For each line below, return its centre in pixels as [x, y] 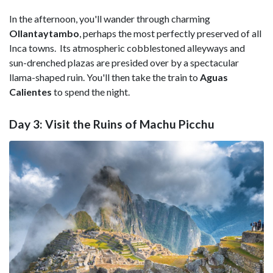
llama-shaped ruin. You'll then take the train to [105, 77]
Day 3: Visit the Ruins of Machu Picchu [112, 124]
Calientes [30, 91]
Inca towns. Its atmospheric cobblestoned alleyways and [127, 48]
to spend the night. [92, 91]
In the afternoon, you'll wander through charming [110, 18]
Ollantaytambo [44, 33]
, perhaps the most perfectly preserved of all [170, 33]
